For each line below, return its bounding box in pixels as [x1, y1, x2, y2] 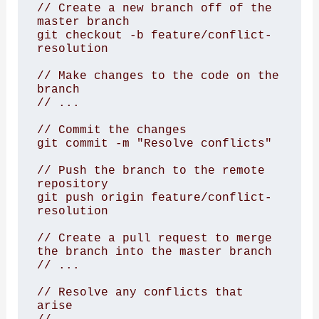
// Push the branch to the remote [36, 163, 265, 177]
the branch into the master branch [36, 244, 272, 258]
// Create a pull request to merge [36, 231, 272, 245]
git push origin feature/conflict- [36, 190, 272, 204]
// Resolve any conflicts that [36, 285, 244, 299]
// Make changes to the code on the [36, 68, 279, 83]
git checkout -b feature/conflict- [36, 28, 272, 42]
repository [36, 177, 108, 191]
